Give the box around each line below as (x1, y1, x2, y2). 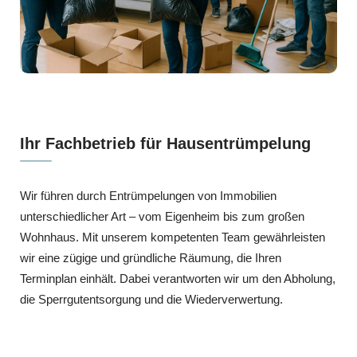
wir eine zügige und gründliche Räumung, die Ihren (20, 251, 281, 265)
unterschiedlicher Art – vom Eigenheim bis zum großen (20, 210, 304, 224)
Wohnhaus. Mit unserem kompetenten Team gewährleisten (20, 230, 325, 245)
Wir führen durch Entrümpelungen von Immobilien (20, 189, 277, 203)
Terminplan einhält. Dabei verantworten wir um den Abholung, (20, 272, 335, 286)
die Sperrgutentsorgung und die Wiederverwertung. (20, 292, 283, 307)
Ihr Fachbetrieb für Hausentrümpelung (20, 135, 311, 153)
